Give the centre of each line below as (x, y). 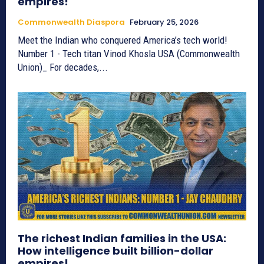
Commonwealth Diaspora (71, 22)
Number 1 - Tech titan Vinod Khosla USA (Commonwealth (88, 54)
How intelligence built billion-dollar (115, 250)
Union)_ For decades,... (63, 67)
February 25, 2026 (164, 22)
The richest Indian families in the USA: (122, 238)
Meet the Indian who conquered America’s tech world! (124, 40)
